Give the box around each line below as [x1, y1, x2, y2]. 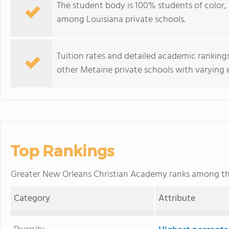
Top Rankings [11, 142, 114, 161]
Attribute [158, 191, 196, 206]
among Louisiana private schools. [57, 12, 186, 27]
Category [14, 191, 51, 206]
